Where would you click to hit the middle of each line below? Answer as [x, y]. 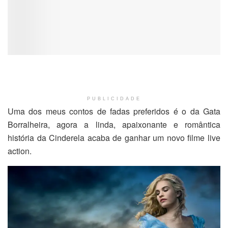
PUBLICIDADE [114, 99]
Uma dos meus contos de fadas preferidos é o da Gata [114, 111]
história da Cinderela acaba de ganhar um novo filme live [114, 138]
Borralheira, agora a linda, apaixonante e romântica [114, 125]
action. [20, 151]
